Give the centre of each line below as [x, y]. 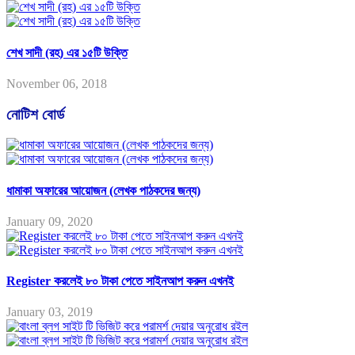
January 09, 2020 [50, 221]
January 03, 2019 [50, 312]
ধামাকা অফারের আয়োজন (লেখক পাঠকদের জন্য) [103, 190]
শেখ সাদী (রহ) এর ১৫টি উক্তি [67, 52]
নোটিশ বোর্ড [35, 114]
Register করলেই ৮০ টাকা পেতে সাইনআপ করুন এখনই [120, 281]
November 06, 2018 [57, 83]
